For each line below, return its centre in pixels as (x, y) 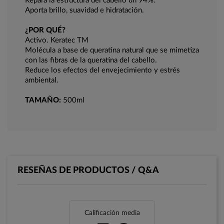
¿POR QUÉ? (45, 30)
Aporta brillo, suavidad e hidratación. (84, 10)
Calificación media (112, 213)
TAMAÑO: (43, 100)
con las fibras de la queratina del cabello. (91, 60)
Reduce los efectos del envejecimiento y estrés (102, 70)
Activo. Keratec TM (57, 40)
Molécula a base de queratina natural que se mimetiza (112, 50)
